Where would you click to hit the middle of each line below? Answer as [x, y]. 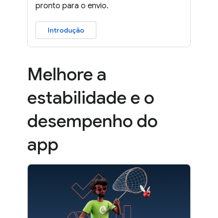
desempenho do [92, 121]
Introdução [66, 30]
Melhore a [67, 74]
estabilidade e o [91, 97]
